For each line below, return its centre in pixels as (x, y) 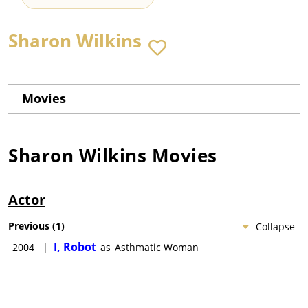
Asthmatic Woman (157, 247)
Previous (29, 226)
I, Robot (75, 247)
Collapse (275, 227)
